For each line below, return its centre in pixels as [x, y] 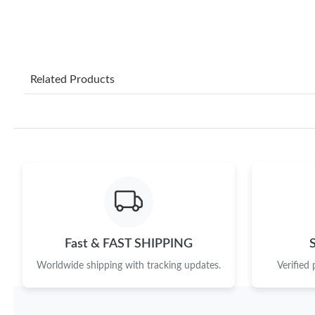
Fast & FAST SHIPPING [129, 243]
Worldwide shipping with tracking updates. [129, 265]
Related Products [72, 79]
